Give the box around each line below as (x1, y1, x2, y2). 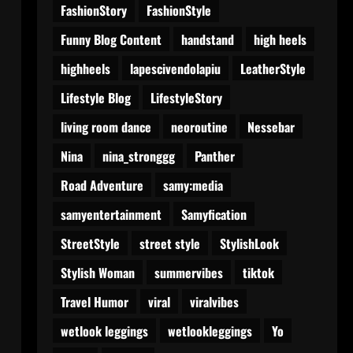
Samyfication (180, 204, 247, 224)
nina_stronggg (102, 146, 175, 165)
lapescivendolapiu (129, 58, 221, 78)
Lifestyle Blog (60, 87, 131, 107)
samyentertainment (60, 204, 162, 224)
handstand (180, 29, 234, 49)
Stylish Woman (60, 262, 135, 282)
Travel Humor (60, 292, 128, 311)
